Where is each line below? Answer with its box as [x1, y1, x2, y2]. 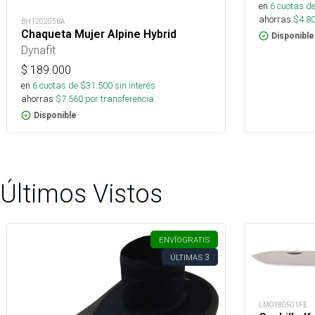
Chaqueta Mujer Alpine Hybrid [21, 27, 176, 41]
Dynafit [21, 42, 56, 57]
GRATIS [182, 234, 210, 245]
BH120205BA [21, 16, 65, 26]
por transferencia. [83, 92, 156, 105]
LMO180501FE [259, 300, 307, 309]
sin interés [115, 79, 155, 91]
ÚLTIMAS [170, 252, 202, 262]
